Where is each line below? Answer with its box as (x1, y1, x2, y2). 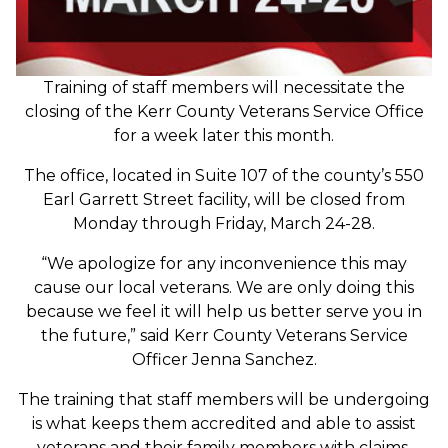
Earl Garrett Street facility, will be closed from (43, 190, 405, 210)
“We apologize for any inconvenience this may (41, 254, 407, 274)
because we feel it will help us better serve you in (26, 302, 422, 322)
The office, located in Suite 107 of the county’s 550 (24, 166, 424, 186)
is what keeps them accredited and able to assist (32, 414, 416, 434)
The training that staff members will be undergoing (18, 390, 430, 410)
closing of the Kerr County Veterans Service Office (24, 102, 424, 122)
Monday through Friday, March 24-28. (73, 214, 375, 234)
